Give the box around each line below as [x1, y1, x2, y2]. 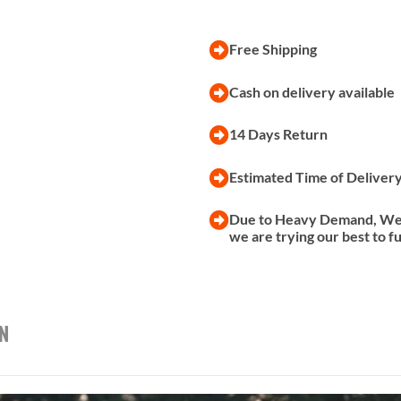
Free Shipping [229, 39, 317, 57]
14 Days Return [229, 125, 328, 143]
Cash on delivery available [229, 82, 395, 100]
